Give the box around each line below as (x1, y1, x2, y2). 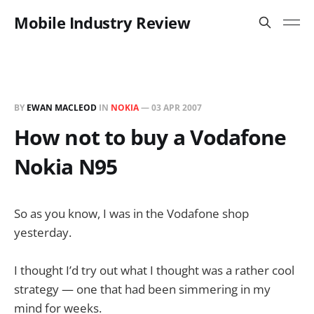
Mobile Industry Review (14, 12, 191, 33)
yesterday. (14, 224, 71, 240)
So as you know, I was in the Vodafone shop (14, 205, 249, 221)
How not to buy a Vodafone (14, 123, 287, 151)
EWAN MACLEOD (27, 102, 97, 114)
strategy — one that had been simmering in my (14, 281, 271, 298)
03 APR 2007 (151, 102, 202, 114)
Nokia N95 (14, 152, 117, 181)
